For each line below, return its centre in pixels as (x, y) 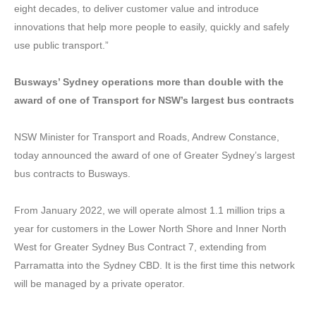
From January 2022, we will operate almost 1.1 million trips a (150, 210)
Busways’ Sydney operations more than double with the (149, 81)
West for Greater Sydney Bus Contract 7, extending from (140, 247)
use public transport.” (61, 45)
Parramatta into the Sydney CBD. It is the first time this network (154, 265)
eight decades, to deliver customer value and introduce (136, 8)
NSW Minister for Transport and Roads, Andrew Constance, (147, 136)
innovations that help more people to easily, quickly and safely (152, 26)
